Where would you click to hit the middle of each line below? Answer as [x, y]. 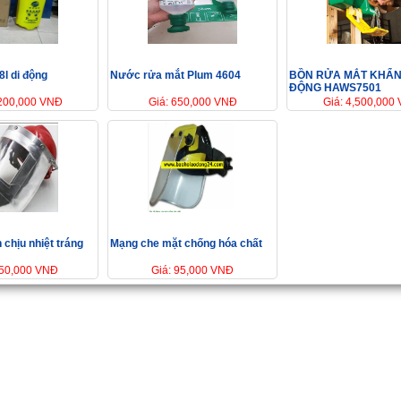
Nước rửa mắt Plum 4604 [175, 76]
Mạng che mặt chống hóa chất [186, 244]
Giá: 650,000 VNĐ [192, 102]
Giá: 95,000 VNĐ [192, 271]
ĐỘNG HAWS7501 [335, 88]
